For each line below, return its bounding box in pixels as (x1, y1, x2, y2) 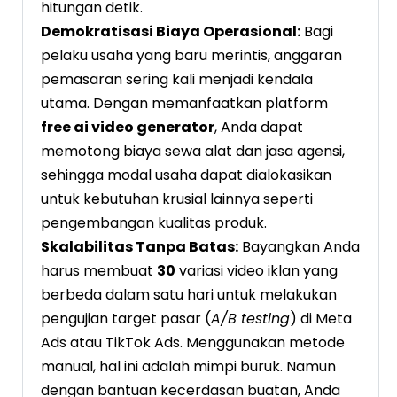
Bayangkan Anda (238, 237, 360, 258)
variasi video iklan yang (175, 261, 338, 282)
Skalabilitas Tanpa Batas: (41, 237, 238, 258)
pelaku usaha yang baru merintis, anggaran (41, 45, 342, 66)
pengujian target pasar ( (41, 308, 211, 330)
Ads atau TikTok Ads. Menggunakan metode (41, 332, 345, 354)
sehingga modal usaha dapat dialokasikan (41, 165, 331, 186)
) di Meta (290, 308, 352, 330)
